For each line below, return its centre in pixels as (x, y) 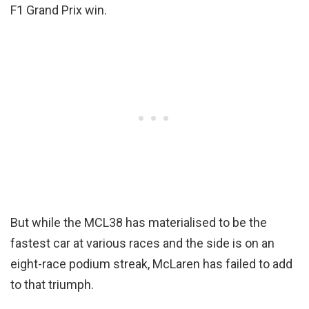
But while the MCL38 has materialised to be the (139, 223)
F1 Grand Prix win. (59, 10)
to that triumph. (52, 285)
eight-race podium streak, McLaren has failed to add (151, 264)
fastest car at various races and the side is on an (142, 243)
